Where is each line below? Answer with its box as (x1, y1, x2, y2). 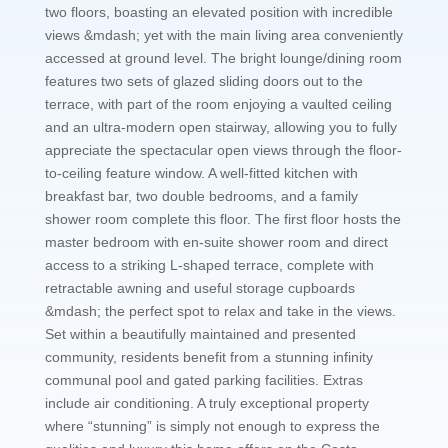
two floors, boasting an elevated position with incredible (44, 3, 393, 20)
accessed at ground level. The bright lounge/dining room (44, 49, 402, 66)
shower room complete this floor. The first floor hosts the (44, 210, 401, 227)
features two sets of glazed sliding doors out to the (44, 72, 363, 89)
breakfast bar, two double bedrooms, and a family (44, 187, 358, 204)
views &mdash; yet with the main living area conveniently (44, 26, 403, 43)
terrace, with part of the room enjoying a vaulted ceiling (44, 95, 392, 112)
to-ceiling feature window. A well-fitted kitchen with (44, 164, 358, 181)
